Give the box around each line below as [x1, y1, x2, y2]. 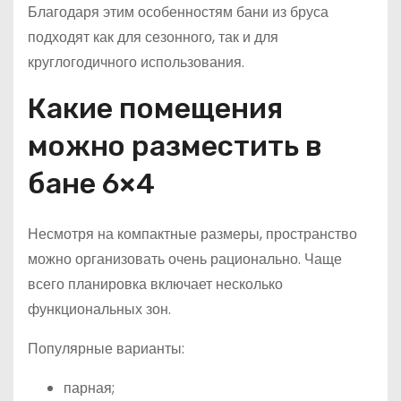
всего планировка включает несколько [28, 273, 283, 294]
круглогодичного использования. [28, 51, 244, 73]
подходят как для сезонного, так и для [28, 26, 278, 47]
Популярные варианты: [28, 337, 184, 359]
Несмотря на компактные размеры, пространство [28, 223, 357, 244]
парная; [64, 377, 115, 398]
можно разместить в [28, 128, 322, 163]
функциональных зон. [28, 298, 171, 320]
